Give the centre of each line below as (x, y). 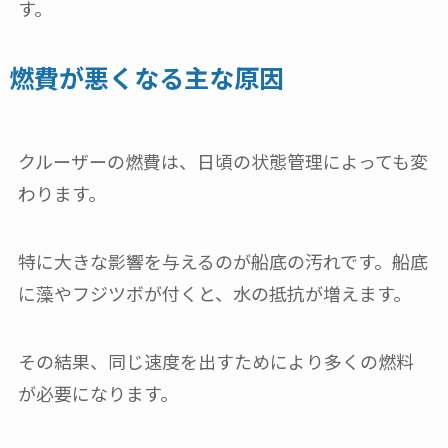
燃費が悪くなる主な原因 (146, 76)
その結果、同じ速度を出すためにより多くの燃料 (215, 360)
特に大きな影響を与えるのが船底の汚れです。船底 (222, 260)
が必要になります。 (97, 392)
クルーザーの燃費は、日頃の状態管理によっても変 (222, 161)
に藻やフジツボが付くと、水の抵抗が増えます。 (214, 292)
